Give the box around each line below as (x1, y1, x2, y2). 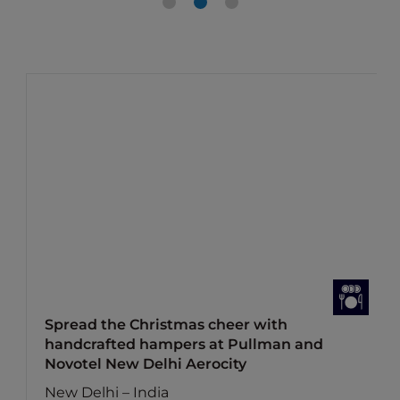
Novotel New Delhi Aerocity (45, 355, 247, 372)
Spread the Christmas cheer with (45, 316, 288, 333)
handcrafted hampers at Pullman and (45, 336, 324, 353)
